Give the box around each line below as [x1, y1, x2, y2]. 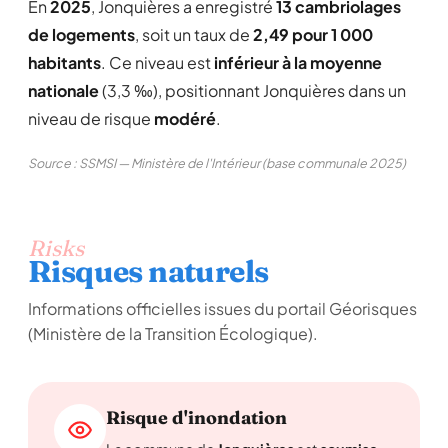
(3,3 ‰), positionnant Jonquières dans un [99, 80, 406, 101]
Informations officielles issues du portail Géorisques [28, 298, 417, 319]
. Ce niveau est [101, 52, 214, 73]
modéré [154, 108, 216, 129]
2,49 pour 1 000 [253, 24, 373, 45]
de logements [28, 24, 135, 45]
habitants [28, 52, 101, 73]
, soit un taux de [135, 24, 253, 45]
